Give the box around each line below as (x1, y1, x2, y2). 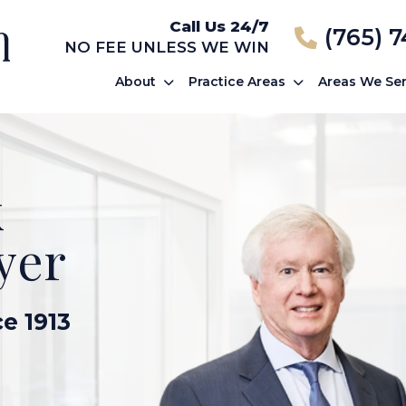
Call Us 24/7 (169, 17, 269, 35)
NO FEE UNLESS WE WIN (63, 38, 269, 56)
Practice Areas (188, 73, 285, 90)
